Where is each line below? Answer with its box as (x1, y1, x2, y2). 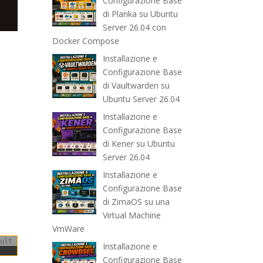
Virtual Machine (102, 210, 161, 221)
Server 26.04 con (102, 22, 166, 33)
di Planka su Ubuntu (102, 8, 178, 20)
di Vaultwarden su (102, 80, 170, 92)
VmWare (52, 223, 85, 235)
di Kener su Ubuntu (102, 138, 175, 150)
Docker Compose (52, 35, 120, 47)
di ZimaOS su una (102, 196, 170, 208)
